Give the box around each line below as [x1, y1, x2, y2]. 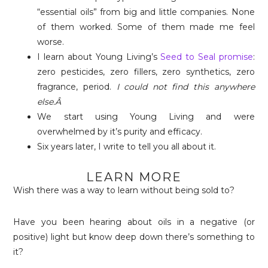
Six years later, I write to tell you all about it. [37, 141, 217, 152]
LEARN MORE [86, 170, 182, 184]
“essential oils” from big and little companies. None [37, 7, 255, 17]
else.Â [37, 96, 64, 107]
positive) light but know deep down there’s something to [13, 232, 255, 242]
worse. [37, 36, 65, 47]
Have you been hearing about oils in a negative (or [13, 217, 255, 227]
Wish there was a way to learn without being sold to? [13, 185, 235, 196]
